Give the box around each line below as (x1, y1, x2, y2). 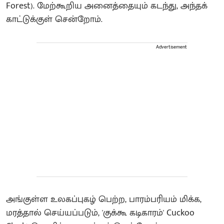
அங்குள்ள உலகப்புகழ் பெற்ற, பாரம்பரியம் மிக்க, (6, 191, 201, 207)
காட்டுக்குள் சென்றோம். (6, 11, 102, 27)
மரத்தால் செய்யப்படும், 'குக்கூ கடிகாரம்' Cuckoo (6, 205, 194, 220)
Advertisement (156, 42, 187, 51)
